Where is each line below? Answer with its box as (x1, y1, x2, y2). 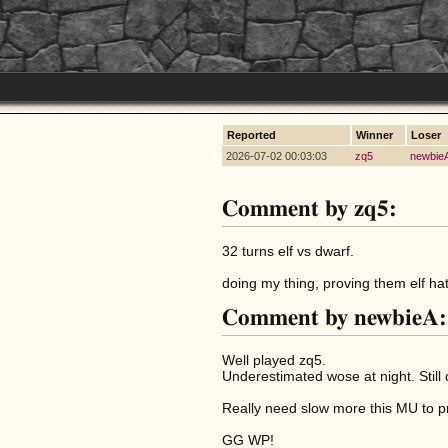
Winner (356, 129, 393, 141)
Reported (227, 129, 276, 141)
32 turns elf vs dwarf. (222, 242, 354, 259)
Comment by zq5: (222, 197, 397, 221)
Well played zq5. (222, 352, 326, 369)
